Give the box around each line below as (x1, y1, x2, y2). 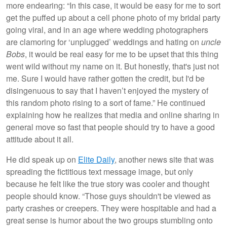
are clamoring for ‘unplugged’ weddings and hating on (6, 35, 201, 48)
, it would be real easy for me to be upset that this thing (25, 48, 218, 60)
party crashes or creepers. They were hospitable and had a (6, 202, 216, 214)
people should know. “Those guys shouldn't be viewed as (6, 190, 211, 202)
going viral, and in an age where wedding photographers (6, 23, 208, 35)
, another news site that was (115, 153, 214, 165)
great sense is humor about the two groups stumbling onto (6, 214, 213, 226)
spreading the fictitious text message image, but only (6, 165, 193, 177)
